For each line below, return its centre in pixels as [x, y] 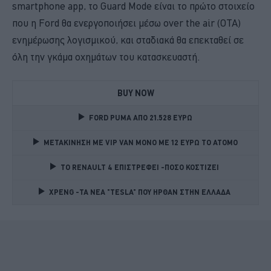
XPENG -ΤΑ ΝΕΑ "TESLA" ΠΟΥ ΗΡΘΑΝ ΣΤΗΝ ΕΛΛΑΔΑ [141, 192]
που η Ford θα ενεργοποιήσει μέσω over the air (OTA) [126, 23]
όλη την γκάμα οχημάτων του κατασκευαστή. [106, 57]
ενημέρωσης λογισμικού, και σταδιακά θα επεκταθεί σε [128, 40]
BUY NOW [135, 93]
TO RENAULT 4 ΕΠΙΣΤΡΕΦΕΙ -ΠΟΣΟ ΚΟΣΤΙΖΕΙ [141, 167]
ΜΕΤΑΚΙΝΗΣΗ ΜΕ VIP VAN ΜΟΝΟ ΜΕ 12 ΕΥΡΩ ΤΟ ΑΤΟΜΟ [141, 142]
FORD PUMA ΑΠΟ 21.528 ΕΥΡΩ [141, 117]
